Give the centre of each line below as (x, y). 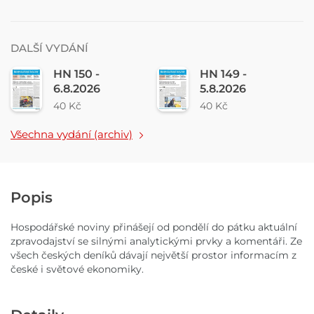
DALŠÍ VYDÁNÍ (49, 48)
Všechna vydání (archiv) (71, 135)
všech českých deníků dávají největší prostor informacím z (153, 255)
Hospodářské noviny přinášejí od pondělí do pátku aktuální (154, 227)
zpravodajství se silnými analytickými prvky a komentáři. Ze (156, 241)
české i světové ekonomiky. (77, 269)
